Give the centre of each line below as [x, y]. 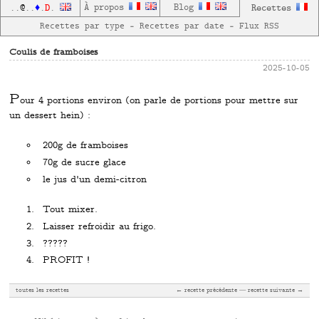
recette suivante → [275, 291]
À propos [106, 8]
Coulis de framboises [54, 53]
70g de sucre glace [85, 163]
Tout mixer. [70, 210]
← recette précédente [206, 291]
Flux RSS [259, 26]
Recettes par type [82, 26]
